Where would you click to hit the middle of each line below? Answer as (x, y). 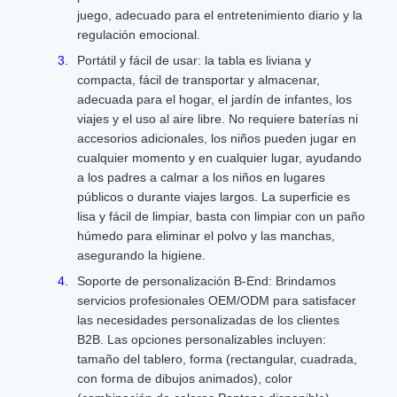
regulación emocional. (139, 35)
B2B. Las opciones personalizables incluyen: (202, 339)
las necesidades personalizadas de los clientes (208, 320)
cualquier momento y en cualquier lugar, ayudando (219, 158)
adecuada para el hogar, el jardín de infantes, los (214, 99)
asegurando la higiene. (141, 255)
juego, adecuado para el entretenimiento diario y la (220, 15)
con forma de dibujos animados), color (185, 378)
